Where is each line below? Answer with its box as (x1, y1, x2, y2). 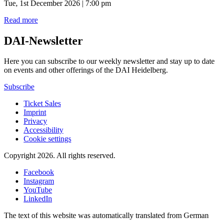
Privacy (24, 117, 47, 126)
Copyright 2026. (4, 151, 55, 160)
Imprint (24, 108, 46, 117)
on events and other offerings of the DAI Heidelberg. (4, 66, 168, 75)
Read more (4, 15, 38, 24)
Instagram (24, 177, 54, 186)
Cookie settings (24, 135, 71, 143)
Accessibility (24, 126, 63, 135)
